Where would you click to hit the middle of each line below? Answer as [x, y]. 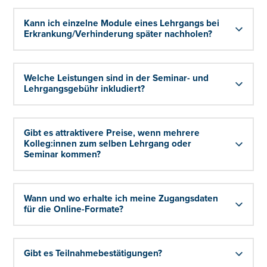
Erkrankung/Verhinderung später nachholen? [118, 34]
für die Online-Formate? [74, 209]
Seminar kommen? [63, 154]
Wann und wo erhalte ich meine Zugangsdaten [121, 198]
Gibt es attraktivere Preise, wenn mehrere [112, 133]
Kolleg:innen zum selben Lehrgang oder [108, 144]
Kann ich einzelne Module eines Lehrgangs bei [122, 23]
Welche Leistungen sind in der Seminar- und [117, 78]
